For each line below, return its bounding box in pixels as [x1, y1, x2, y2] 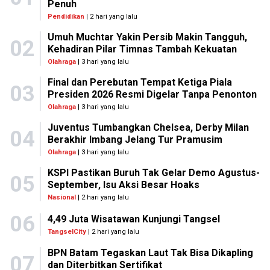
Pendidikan [47, 13, 84, 20]
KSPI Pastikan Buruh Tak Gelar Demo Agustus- [47, 167, 260, 178]
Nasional [47, 193, 76, 201]
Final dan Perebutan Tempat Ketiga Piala [47, 77, 232, 88]
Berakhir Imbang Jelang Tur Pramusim [47, 134, 222, 145]
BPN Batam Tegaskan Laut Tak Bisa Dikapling [47, 247, 253, 259]
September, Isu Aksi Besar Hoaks [47, 179, 199, 190]
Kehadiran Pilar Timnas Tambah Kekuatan [47, 43, 237, 55]
